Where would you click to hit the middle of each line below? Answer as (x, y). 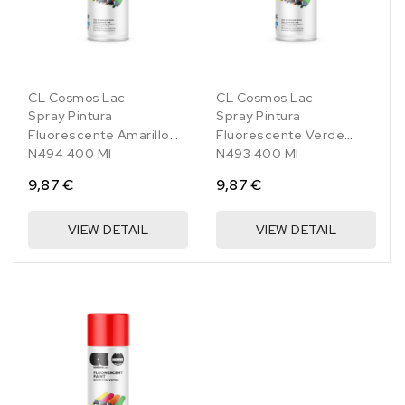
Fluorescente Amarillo (99, 135)
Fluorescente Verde (280, 135)
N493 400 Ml (258, 154)
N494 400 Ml (70, 154)
